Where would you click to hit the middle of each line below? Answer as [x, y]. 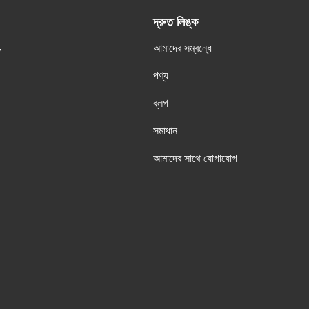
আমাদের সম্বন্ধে [182, 48]
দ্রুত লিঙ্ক [176, 22]
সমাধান [165, 131]
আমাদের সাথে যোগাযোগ [195, 158]
